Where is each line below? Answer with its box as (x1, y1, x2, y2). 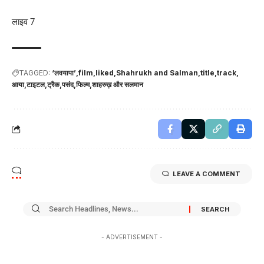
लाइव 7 (12, 16, 35, 27)
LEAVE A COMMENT (173, 169, 240, 178)
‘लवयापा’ (52, 68, 76, 77)
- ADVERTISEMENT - (101, 233, 163, 240)
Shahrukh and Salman (116, 68, 198, 77)
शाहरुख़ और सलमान (92, 80, 143, 89)
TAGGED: (19, 68, 50, 77)
